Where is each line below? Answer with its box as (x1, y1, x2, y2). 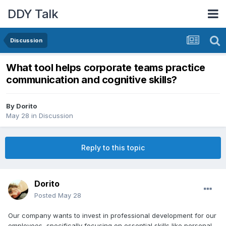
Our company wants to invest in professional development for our (8, 211, 216, 220)
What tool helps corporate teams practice (6, 62, 206, 74)
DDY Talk (8, 6, 58, 21)
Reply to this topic (81, 143, 145, 152)
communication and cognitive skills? (6, 74, 178, 86)
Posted (34, 191, 58, 200)
